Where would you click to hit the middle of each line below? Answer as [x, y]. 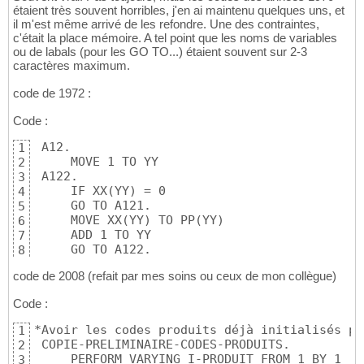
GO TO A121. [93, 206]
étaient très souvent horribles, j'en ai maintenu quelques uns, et [179, 11]
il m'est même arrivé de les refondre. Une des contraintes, [166, 24]
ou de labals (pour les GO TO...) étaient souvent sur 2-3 [160, 52]
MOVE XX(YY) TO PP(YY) [129, 221]
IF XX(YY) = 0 [100, 191]
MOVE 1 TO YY [96, 162]
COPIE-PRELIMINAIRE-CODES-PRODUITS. [162, 345]
